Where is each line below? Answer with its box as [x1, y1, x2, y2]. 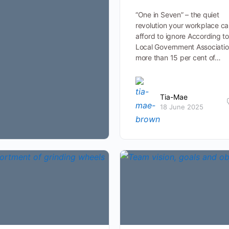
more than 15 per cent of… [135, 53, 221, 62]
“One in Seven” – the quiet [135, 10, 219, 19]
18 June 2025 [159, 102, 203, 111]
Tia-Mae [159, 92, 188, 101]
